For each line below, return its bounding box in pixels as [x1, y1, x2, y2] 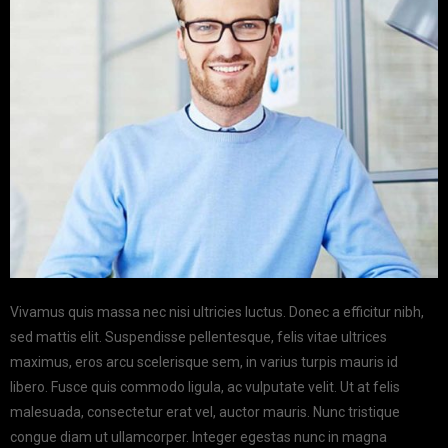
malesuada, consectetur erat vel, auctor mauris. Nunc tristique [10, 404, 400, 420]
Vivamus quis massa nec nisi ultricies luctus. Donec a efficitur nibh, [10, 304, 424, 320]
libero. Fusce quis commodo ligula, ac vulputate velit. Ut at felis [10, 379, 400, 395]
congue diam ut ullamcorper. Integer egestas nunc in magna [10, 429, 387, 445]
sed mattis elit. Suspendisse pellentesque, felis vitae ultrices [10, 329, 387, 345]
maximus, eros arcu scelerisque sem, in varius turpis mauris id [10, 354, 398, 370]
